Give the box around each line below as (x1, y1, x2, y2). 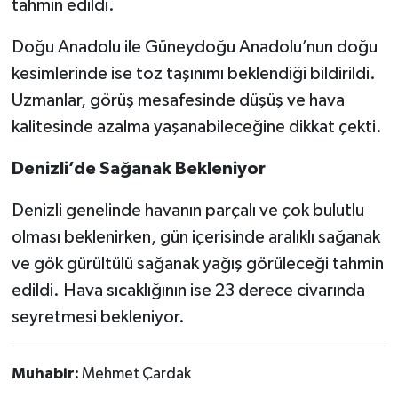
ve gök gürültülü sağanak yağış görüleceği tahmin (11, 254, 384, 273)
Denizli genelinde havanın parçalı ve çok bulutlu (11, 201, 364, 219)
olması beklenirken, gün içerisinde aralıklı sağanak (11, 227, 380, 246)
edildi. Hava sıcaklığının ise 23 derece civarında (11, 281, 365, 299)
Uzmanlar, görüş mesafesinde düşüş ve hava (11, 91, 345, 109)
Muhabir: (11, 365, 82, 382)
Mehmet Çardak (81, 365, 191, 382)
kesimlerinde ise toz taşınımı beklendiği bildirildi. (11, 64, 376, 83)
